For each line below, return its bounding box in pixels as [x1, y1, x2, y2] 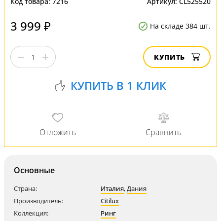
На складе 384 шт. [150, 21, 211, 31]
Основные [14, 165, 55, 176]
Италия [101, 184, 124, 193]
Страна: [14, 184, 37, 193]
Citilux [101, 196, 119, 205]
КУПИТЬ [154, 52, 185, 62]
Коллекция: [14, 209, 48, 218]
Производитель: [14, 196, 63, 205]
